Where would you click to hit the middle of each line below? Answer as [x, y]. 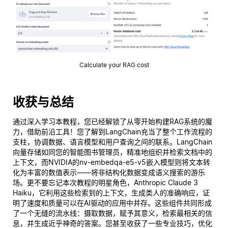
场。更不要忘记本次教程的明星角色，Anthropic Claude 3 [105, 182]
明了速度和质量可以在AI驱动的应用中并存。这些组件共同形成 [112, 203]
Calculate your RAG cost [114, 65]
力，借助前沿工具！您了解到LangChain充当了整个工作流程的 [112, 131]
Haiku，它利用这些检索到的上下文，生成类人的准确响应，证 [111, 192]
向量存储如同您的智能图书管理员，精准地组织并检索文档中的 [112, 152]
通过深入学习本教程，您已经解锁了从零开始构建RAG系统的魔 [112, 121]
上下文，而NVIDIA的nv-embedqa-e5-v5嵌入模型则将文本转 [111, 162]
